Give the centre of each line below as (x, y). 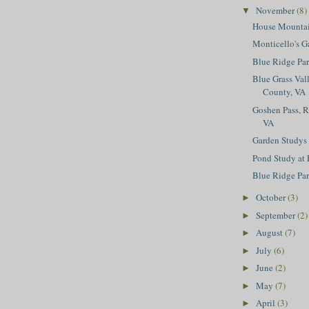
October (271, 197)
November (276, 11)
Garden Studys (280, 140)
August (270, 232)
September (276, 215)
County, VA (285, 92)
